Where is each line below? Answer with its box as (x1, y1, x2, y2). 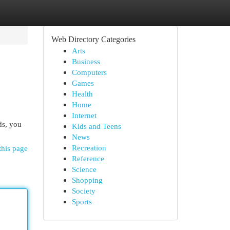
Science (71, 165, 97, 174)
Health (71, 89, 93, 98)
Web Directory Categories (51, 35, 136, 44)
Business (71, 57, 100, 66)
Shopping (71, 176, 103, 184)
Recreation (71, 143, 106, 152)
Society (71, 186, 95, 195)
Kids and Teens (71, 122, 121, 130)
